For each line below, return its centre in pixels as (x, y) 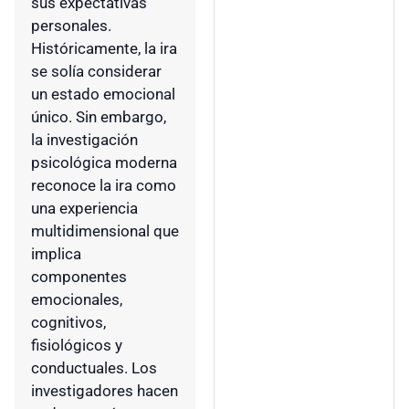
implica (56, 254)
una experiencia (84, 209)
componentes (79, 277)
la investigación (84, 140)
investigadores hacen (105, 391)
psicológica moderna (104, 163)
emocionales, (77, 300)
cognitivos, (68, 323)
